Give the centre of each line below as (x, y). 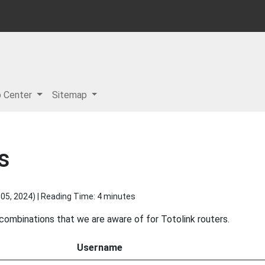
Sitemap (70, 95)
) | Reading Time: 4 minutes (84, 196)
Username (100, 248)
